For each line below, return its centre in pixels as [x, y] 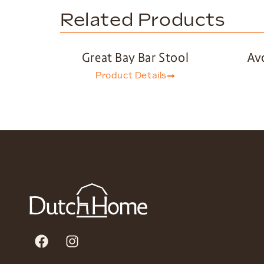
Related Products [143, 21]
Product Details [131, 76]
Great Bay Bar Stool [135, 58]
